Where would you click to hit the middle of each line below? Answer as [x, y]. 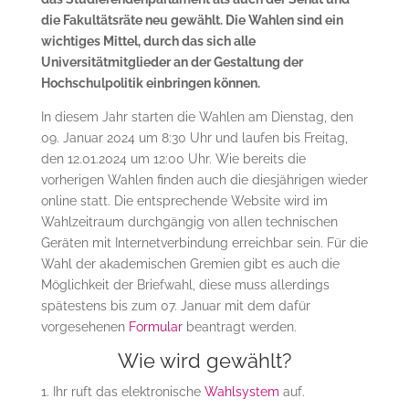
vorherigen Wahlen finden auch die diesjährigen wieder [204, 179]
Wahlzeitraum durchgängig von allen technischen [189, 221]
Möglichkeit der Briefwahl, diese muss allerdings [185, 284]
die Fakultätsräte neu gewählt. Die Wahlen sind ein [192, 20]
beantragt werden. [243, 326]
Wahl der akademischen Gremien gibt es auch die [190, 263]
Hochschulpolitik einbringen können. [150, 83]
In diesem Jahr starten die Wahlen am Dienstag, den [197, 116]
